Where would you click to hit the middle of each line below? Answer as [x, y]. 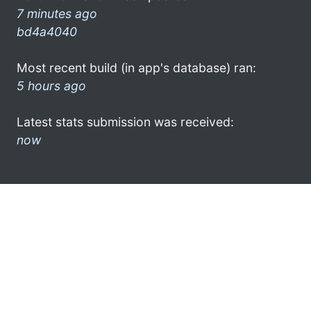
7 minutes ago [57, 13]
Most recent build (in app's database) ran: [136, 67]
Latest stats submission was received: [125, 121]
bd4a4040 [47, 31]
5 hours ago [51, 85]
